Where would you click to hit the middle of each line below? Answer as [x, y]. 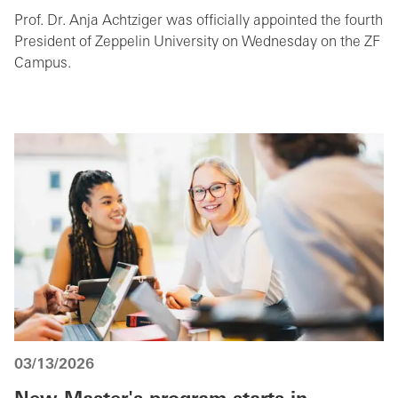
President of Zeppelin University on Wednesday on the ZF [197, 42]
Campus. [43, 64]
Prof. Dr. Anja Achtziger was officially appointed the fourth [199, 21]
